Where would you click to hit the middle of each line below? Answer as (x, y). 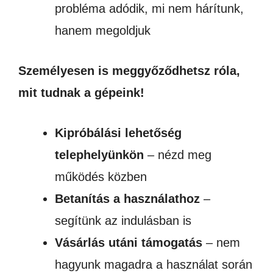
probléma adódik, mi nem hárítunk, (149, 9)
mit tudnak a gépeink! (81, 93)
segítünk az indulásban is (123, 221)
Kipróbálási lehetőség (118, 133)
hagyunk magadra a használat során (154, 264)
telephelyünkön (99, 155)
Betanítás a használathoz (127, 199)
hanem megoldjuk (103, 30)
